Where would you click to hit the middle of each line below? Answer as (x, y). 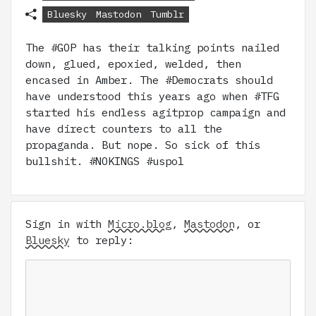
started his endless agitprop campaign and (156, 113)
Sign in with (67, 224)
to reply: (102, 240)
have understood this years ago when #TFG (152, 96)
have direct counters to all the (124, 129)
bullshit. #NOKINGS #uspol (105, 161)
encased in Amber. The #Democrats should (149, 80)
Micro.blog (140, 224)
